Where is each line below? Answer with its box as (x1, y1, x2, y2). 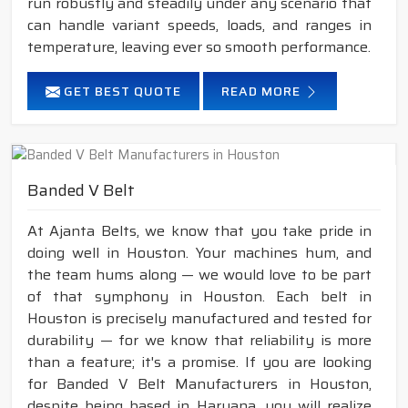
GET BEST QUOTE (60, 80, 181, 101)
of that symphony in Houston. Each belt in (27, 284, 372, 308)
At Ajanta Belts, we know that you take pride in (27, 219, 372, 242)
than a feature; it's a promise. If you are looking (27, 350, 372, 373)
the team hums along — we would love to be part (27, 262, 372, 286)
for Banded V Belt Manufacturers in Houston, (27, 372, 372, 395)
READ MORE (221, 80, 304, 101)
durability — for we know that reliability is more (27, 328, 372, 352)
